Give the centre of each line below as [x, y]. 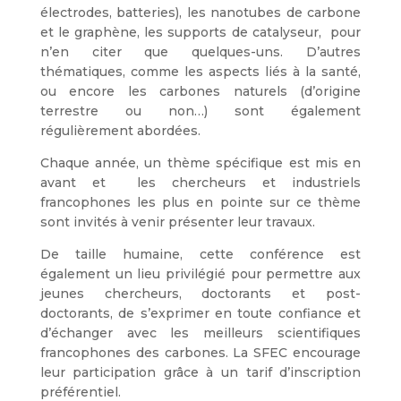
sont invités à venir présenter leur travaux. [177, 222]
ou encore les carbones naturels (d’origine [200, 92]
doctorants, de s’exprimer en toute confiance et [200, 314]
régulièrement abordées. [120, 131]
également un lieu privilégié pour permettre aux [200, 274]
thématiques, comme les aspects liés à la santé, [200, 72]
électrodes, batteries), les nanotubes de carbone [200, 13]
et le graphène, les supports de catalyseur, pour [200, 33]
